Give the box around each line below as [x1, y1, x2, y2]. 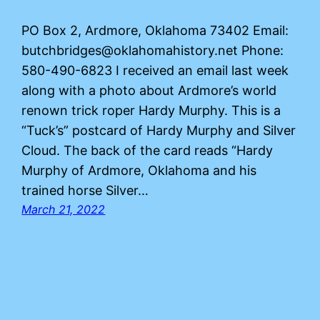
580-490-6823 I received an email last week [21, 62, 289, 78]
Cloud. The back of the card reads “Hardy [21, 142, 274, 158]
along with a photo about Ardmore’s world [21, 82, 277, 98]
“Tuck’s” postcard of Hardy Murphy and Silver [21, 122, 296, 138]
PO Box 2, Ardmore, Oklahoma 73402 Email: [21, 22, 289, 38]
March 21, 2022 [21, 201, 106, 216]
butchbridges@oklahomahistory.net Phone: [21, 42, 284, 58]
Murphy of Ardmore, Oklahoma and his [21, 162, 257, 178]
